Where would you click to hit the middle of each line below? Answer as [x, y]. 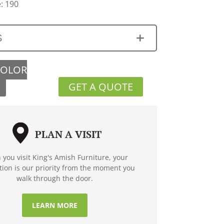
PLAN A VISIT [68, 134]
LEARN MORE [54, 205]
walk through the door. [54, 178]
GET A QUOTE [101, 87]
